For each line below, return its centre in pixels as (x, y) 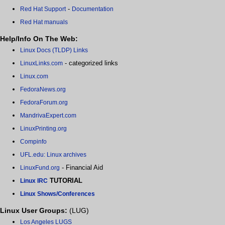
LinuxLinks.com (41, 64)
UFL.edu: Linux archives (53, 155)
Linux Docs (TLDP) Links (54, 50)
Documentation (93, 9)
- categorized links (90, 63)
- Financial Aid (81, 168)
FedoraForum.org (44, 103)
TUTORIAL (65, 181)
